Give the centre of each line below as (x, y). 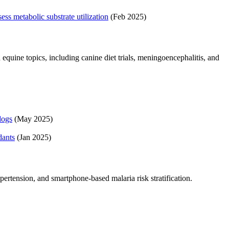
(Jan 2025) (33, 138)
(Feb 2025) (127, 17)
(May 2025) (32, 119)
